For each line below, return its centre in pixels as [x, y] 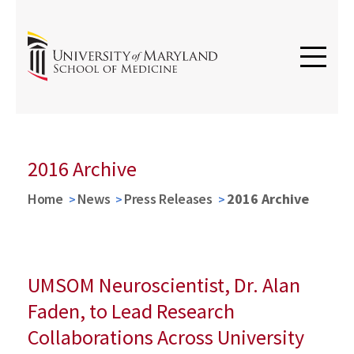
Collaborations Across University [166, 337]
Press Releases [168, 199]
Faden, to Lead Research [131, 311]
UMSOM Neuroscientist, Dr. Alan [164, 285]
